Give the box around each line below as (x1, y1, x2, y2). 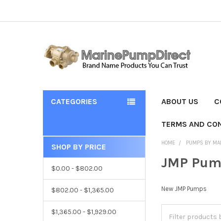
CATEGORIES (50, 96, 97, 106)
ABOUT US (161, 96, 199, 106)
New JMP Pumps (161, 184, 207, 192)
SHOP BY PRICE (51, 142, 106, 151)
